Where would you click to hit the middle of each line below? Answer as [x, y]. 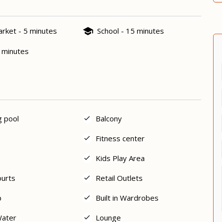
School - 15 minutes [131, 31]
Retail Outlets [119, 178]
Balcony [109, 118]
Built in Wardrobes [127, 197]
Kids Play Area [120, 158]
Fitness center [120, 138]
